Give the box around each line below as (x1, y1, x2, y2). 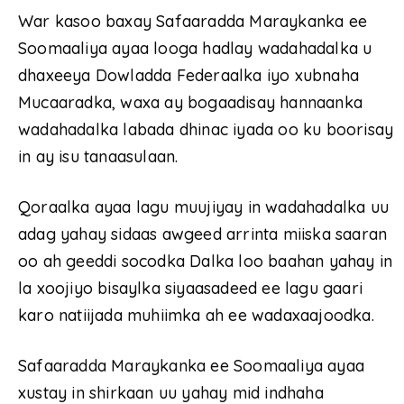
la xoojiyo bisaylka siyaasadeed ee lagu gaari (18, 278, 363, 299)
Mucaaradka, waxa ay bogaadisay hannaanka (18, 92, 363, 114)
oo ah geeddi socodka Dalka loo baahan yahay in (18, 251, 393, 272)
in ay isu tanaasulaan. (18, 146, 179, 168)
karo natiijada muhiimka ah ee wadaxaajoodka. (18, 305, 374, 326)
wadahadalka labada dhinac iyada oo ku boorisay (18, 119, 394, 141)
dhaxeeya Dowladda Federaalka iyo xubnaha (18, 65, 360, 87)
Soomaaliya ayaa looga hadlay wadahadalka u (18, 38, 372, 60)
